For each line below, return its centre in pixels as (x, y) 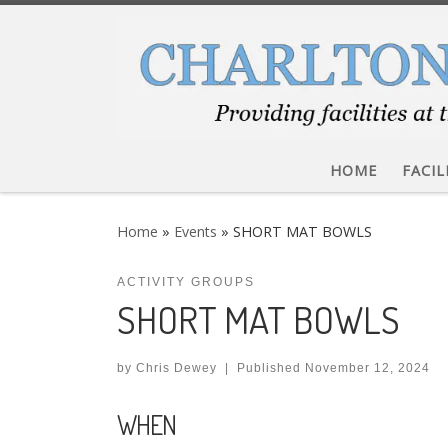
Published (270, 368)
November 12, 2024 (367, 368)
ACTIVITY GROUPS (186, 282)
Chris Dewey (176, 368)
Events (195, 232)
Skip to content (78, 29)
